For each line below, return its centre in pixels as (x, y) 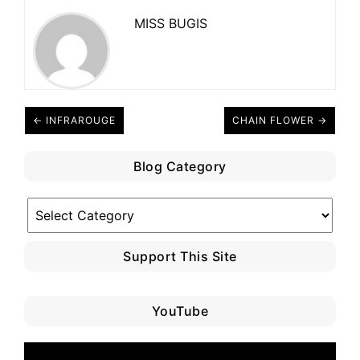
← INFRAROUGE (74, 120)
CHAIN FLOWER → (280, 120)
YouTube (180, 311)
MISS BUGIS (171, 23)
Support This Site (180, 256)
